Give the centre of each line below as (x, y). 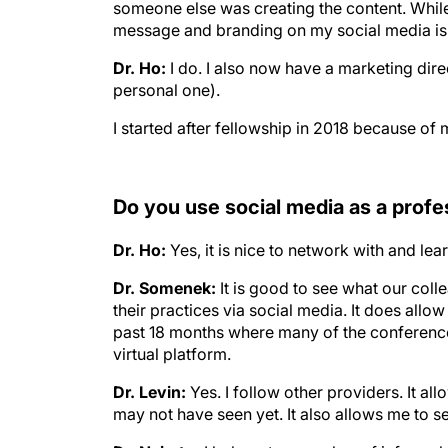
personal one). (166, 90)
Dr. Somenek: (164, 268)
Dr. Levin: (151, 372)
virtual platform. (172, 334)
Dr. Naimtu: (156, 432)
